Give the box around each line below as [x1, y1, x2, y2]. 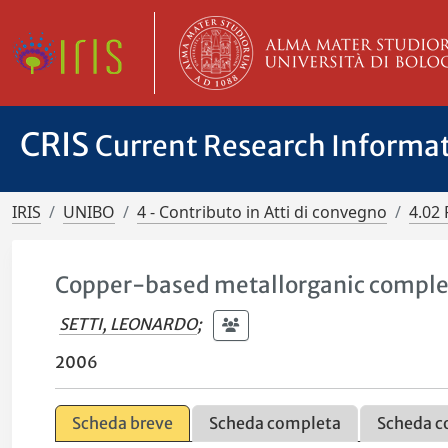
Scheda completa [209, 413, 342, 433]
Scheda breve [72, 413, 174, 433]
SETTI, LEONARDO [59, 313, 198, 334]
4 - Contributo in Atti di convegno [137, 201, 387, 223]
